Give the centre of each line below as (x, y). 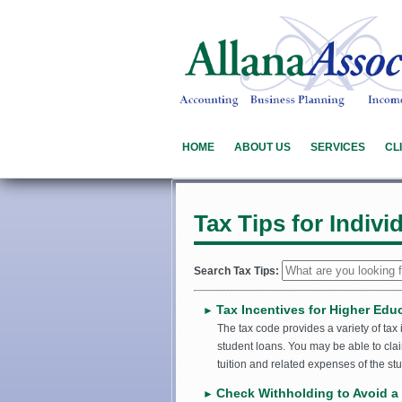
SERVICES (338, 148)
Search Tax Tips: (238, 271)
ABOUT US (262, 148)
